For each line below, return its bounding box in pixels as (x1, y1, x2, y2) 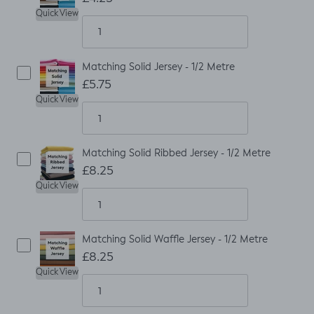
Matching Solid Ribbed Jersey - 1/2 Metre (82, 148, 271, 158)
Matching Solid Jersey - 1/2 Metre (82, 62, 235, 72)
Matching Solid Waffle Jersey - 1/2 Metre (82, 234, 268, 245)
